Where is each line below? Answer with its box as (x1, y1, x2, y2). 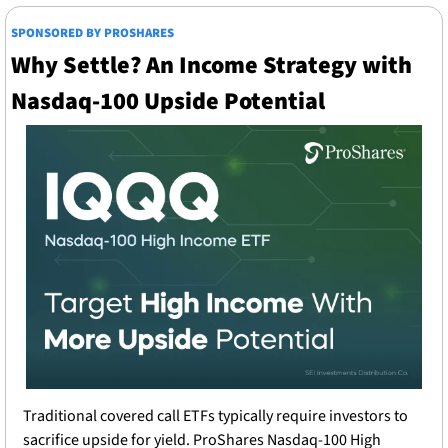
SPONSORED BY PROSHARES (11, 24, 174, 43)
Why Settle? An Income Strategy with (11, 48, 412, 84)
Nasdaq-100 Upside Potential (11, 84, 325, 120)
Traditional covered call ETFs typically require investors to (23, 405, 408, 428)
